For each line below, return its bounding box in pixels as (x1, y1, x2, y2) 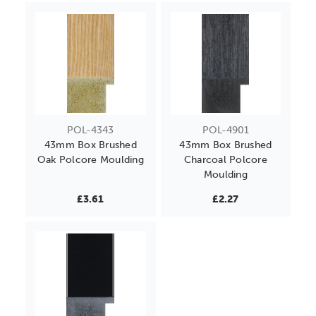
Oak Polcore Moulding (37, 154, 144, 166)
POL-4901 (202, 124, 249, 137)
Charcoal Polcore (183, 154, 267, 166)
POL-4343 (67, 124, 114, 137)
